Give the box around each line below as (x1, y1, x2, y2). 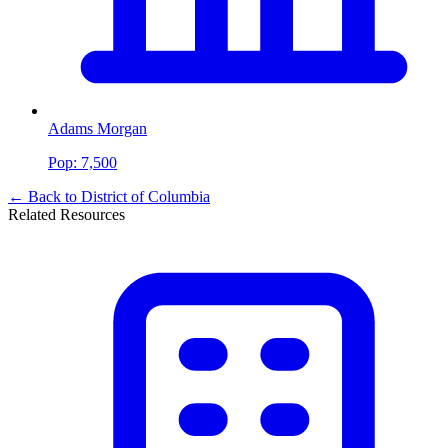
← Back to (8, 187, 81, 205)
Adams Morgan (48, 119, 147, 137)
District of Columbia (81, 187, 210, 205)
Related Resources (8, 205, 125, 223)
